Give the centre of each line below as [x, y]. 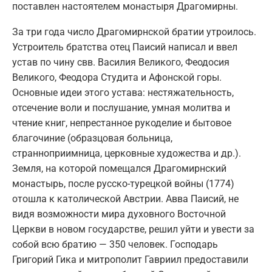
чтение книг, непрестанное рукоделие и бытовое [122, 123]
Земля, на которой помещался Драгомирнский [119, 168]
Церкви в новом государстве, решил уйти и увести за [133, 229]
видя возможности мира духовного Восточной [119, 214]
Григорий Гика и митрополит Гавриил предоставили [130, 259]
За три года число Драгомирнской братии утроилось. [134, 32]
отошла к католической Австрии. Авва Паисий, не [125, 199]
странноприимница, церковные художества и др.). [127, 153]
